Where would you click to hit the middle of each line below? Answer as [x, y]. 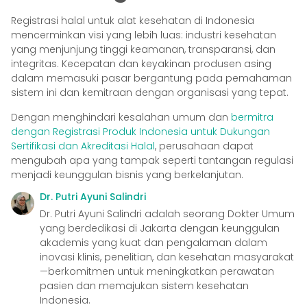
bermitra [252, 117]
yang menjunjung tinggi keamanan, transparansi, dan [143, 50]
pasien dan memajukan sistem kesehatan [144, 285]
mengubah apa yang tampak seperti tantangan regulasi [152, 160]
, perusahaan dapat [204, 146]
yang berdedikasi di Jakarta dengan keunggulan [160, 228]
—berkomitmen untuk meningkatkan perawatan [157, 271]
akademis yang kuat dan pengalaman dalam [153, 242]
